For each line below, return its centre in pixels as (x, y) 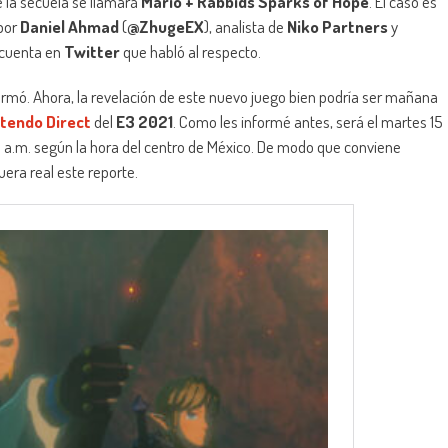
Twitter (92, 52)
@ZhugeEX (165, 27)
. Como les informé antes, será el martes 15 (308, 122)
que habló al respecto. (190, 52)
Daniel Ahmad (69, 27)
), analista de (245, 27)
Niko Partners (337, 27)
